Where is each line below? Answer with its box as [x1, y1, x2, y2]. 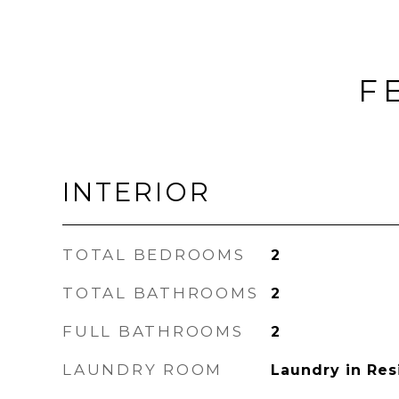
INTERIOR [62, 176, 211, 208]
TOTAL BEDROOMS [62, 246, 246, 264]
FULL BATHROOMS [62, 322, 244, 340]
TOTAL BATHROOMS [62, 284, 259, 302]
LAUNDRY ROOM [62, 361, 223, 379]
